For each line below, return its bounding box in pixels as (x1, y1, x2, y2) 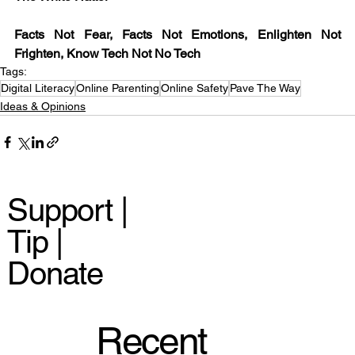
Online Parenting (76, 82, 159, 95)
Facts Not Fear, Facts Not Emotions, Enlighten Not (14, 27, 341, 43)
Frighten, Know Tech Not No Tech (14, 46, 200, 62)
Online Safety (161, 82, 228, 95)
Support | (7, 192, 128, 229)
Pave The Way (230, 82, 300, 95)
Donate (7, 255, 103, 292)
